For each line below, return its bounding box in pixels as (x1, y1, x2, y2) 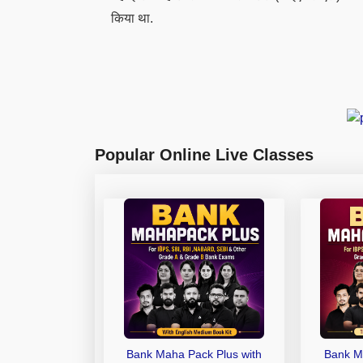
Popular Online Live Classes (95, 145, 314, 164)
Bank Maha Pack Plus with (126, 347, 262, 361)
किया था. (111, 11, 153, 25)
